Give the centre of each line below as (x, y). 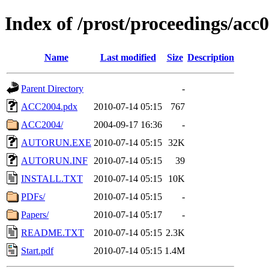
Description (211, 57)
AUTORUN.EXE (56, 142)
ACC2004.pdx (49, 106)
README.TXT (53, 232)
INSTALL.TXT (52, 178)
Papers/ (35, 214)
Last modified (128, 57)
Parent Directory (52, 88)
